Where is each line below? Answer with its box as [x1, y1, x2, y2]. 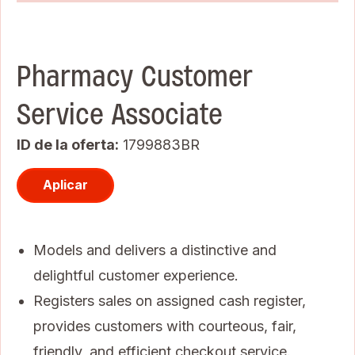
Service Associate [17, 94, 223, 134]
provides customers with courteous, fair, [33, 317, 296, 334]
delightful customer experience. [33, 266, 239, 284]
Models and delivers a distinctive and [33, 241, 277, 258]
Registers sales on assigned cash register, [33, 292, 306, 309]
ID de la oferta [17, 136, 115, 153]
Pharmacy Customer [17, 56, 253, 96]
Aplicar [43, 177, 88, 193]
